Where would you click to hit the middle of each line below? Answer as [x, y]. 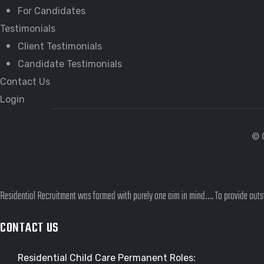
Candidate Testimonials [70, 64]
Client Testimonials [60, 46]
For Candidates [52, 11]
